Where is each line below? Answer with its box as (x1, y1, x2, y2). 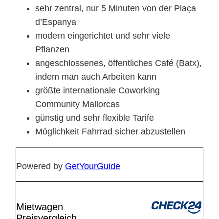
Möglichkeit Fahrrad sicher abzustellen (35, 126, 185, 136)
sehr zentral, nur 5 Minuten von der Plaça (35, 3, 196, 13)
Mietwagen (16, 201, 63, 212)
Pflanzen (35, 44, 69, 54)
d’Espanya (35, 17, 76, 27)
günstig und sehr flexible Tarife (35, 112, 154, 123)
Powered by (16, 161, 65, 171)
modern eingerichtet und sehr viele (35, 30, 170, 41)
